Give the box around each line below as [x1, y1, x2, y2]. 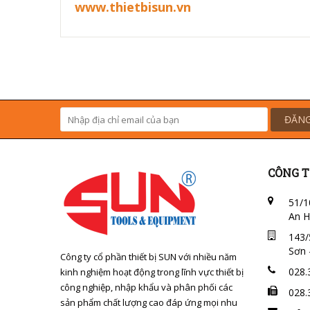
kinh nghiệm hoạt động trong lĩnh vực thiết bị [60, 266, 244, 278]
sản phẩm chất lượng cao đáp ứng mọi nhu [60, 296, 237, 309]
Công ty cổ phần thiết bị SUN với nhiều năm [60, 250, 237, 263]
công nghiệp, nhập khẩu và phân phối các [60, 281, 232, 293]
